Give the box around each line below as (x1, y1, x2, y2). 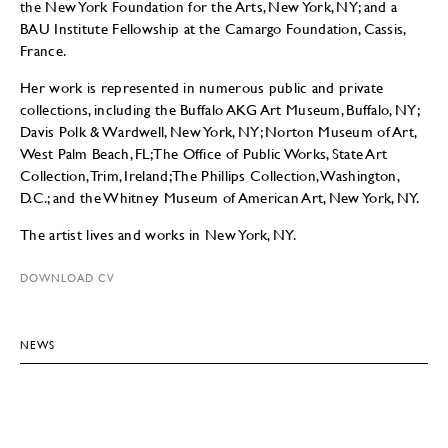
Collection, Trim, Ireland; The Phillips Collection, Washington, (20, 165, 399, 184)
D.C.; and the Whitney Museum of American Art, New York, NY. (20, 187, 420, 206)
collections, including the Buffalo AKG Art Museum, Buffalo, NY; (20, 99, 419, 118)
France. (20, 40, 67, 59)
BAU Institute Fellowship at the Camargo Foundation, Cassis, (20, 18, 406, 37)
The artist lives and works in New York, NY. (20, 224, 296, 243)
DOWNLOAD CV (20, 269, 115, 285)
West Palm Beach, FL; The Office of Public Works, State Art (20, 143, 388, 162)
